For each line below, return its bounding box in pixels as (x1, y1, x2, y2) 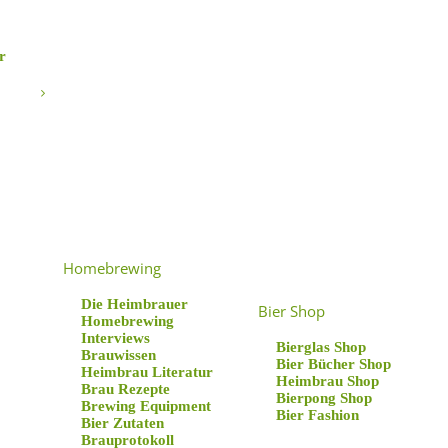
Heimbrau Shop (276, 373, 379, 389)
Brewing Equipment (81, 398, 211, 414)
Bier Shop (258, 301, 325, 321)
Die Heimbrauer (81, 296, 188, 312)
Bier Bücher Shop (276, 356, 391, 372)
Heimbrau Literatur (81, 364, 213, 380)
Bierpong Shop (276, 390, 372, 406)
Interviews (81, 330, 150, 346)
